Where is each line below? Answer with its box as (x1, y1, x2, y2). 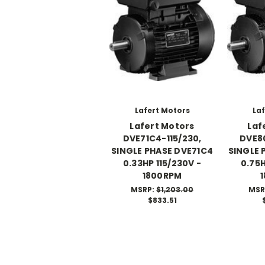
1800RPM (142, 169, 182, 182)
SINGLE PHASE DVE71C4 (111, 144, 213, 157)
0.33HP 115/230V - (122, 157, 202, 169)
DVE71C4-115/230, (122, 132, 202, 144)
